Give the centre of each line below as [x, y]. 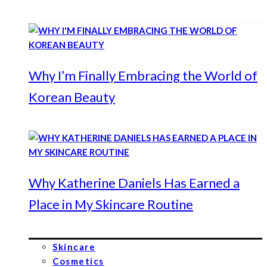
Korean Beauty [72, 97]
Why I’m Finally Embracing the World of [143, 75]
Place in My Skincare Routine [111, 204]
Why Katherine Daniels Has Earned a [134, 183]
